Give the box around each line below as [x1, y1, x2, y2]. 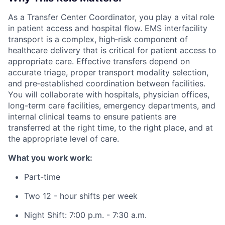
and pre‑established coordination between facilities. [8, 78, 205, 88]
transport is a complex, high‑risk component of [8, 34, 188, 44]
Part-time [24, 171, 60, 182]
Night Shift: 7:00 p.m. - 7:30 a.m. [24, 209, 147, 220]
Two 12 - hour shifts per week [24, 190, 138, 201]
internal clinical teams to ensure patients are [8, 111, 176, 122]
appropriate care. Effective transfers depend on [8, 56, 190, 66]
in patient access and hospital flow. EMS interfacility [8, 23, 207, 33]
